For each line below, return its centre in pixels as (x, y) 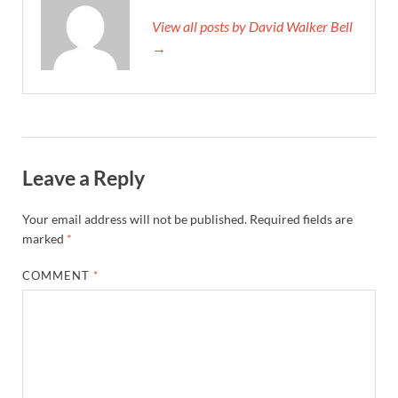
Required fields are (301, 219)
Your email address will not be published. (135, 219)
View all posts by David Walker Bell (252, 27)
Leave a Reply (84, 178)
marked (44, 238)
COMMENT (58, 275)
